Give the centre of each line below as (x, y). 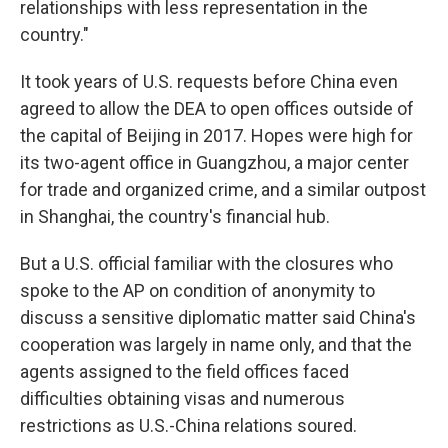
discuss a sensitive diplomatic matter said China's (218, 317)
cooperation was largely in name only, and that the (216, 344)
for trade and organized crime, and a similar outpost (223, 189)
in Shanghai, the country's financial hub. (175, 216)
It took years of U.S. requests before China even (209, 81)
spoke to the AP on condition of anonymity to (197, 290)
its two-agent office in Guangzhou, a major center (214, 162)
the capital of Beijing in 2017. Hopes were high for (216, 135)
